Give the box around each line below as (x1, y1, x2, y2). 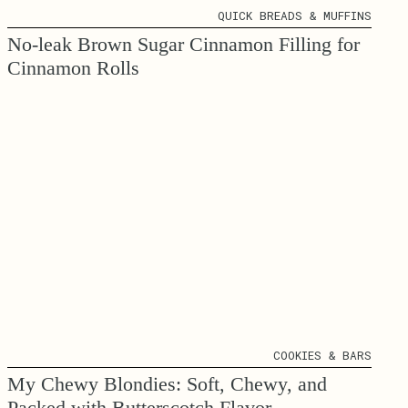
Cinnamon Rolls (7, 56, 139, 79)
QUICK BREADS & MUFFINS (218, 7, 372, 23)
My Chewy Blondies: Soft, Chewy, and (7, 372, 327, 396)
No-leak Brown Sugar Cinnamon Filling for (7, 32, 360, 56)
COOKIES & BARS (273, 348, 372, 363)
